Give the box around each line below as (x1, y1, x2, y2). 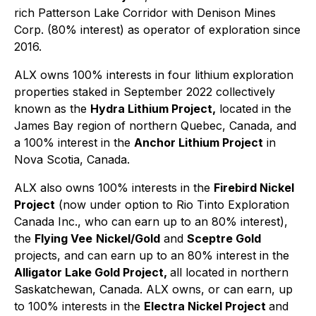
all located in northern (170, 265, 288, 279)
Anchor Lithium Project (134, 135, 263, 150)
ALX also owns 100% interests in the (14, 181, 214, 195)
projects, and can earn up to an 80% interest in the (14, 248, 289, 262)
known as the (14, 102, 90, 116)
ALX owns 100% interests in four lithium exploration (14, 68, 293, 82)
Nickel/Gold (96, 231, 160, 245)
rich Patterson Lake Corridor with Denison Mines (14, 6, 276, 20)
